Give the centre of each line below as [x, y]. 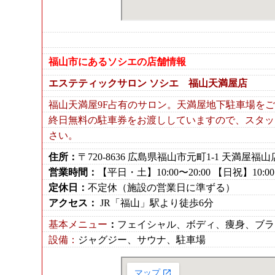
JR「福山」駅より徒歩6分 [156, 203]
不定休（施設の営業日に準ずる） [161, 188]
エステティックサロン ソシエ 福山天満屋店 [148, 83]
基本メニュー [78, 224]
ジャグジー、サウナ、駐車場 [142, 240]
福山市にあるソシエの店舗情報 [117, 62]
